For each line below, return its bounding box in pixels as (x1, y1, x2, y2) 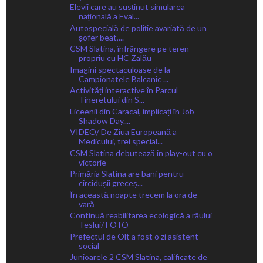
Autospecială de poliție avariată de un (69, 22, 207, 33)
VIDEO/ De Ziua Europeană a (69, 127, 177, 137)
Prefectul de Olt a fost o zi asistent (69, 231, 198, 241)
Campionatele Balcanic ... (78, 73, 168, 84)
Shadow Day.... (78, 115, 130, 126)
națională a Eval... (78, 11, 139, 22)
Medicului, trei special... (78, 136, 163, 147)
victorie (78, 157, 106, 167)
